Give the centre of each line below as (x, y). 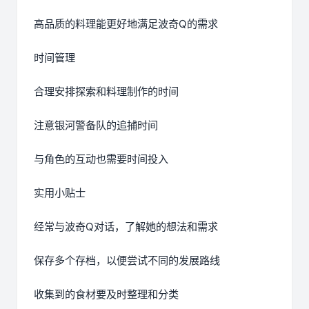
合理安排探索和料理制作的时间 (106, 92)
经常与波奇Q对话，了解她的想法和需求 (126, 227)
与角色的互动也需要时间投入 (101, 159)
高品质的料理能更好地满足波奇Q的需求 (126, 24)
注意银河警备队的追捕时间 (96, 126)
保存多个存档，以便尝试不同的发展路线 (127, 261)
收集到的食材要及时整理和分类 (106, 295)
